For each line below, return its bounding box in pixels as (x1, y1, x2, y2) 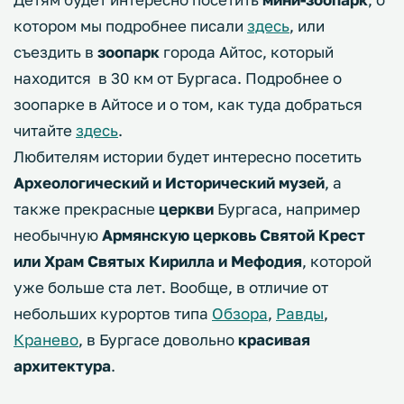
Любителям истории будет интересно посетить (14, 147, 362, 167)
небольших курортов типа (14, 304, 212, 324)
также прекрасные (14, 199, 159, 219)
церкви (159, 199, 214, 219)
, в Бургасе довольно (78, 330, 238, 350)
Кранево (14, 330, 78, 350)
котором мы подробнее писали (14, 16, 247, 36)
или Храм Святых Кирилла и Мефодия (14, 252, 302, 271)
